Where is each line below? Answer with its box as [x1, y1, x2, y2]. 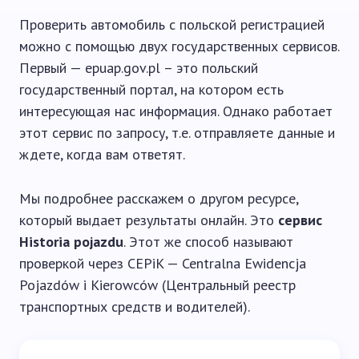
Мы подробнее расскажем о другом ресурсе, [19, 189, 298, 208]
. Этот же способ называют [123, 232, 293, 252]
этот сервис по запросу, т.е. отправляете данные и [19, 123, 335, 143]
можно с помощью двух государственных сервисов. [19, 37, 339, 56]
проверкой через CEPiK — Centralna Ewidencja [19, 254, 306, 273]
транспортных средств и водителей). [19, 297, 250, 317]
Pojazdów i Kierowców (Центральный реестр [19, 276, 296, 295]
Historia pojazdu [19, 232, 123, 252]
